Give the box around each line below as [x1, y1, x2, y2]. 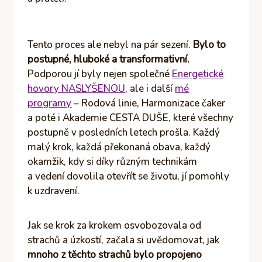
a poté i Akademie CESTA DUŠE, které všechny [27, 111, 234, 125]
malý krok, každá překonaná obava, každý [27, 140, 211, 154]
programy [27, 96, 72, 110]
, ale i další [125, 81, 175, 95]
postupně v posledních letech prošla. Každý [27, 125, 220, 139]
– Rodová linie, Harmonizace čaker [71, 96, 226, 110]
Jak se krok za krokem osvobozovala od [27, 218, 202, 232]
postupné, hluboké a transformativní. [27, 52, 190, 66]
